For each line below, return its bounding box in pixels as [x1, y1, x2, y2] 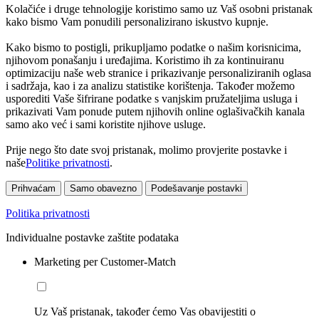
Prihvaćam [11, 183, 56, 194]
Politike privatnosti [26, 157, 110, 169]
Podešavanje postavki [151, 183, 242, 194]
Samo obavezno [70, 183, 137, 194]
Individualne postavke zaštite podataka [6, 231, 179, 244]
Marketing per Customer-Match [34, 256, 176, 268]
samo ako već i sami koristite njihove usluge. [6, 118, 206, 131]
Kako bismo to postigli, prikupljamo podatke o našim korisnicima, [6, 41, 301, 54]
